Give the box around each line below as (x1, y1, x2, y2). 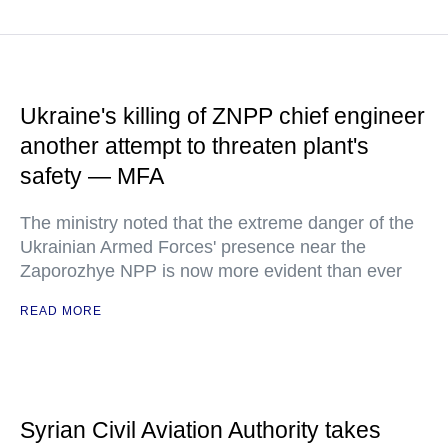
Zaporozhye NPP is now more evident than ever (20, 261, 402, 281)
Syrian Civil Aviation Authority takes (20, 417, 381, 443)
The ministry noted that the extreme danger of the (20, 213, 414, 233)
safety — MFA (20, 163, 164, 189)
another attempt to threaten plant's (20, 133, 369, 159)
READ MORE (20, 304, 102, 318)
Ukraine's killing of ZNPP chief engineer (20, 103, 425, 129)
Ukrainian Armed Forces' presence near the (20, 237, 366, 257)
